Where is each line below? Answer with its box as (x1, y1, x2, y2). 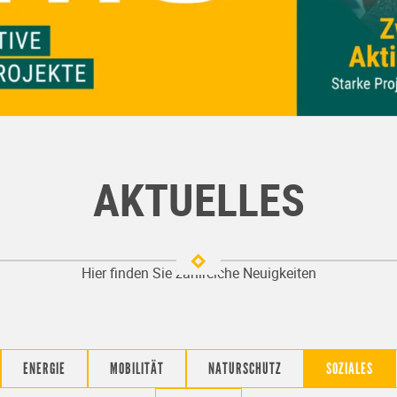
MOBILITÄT (109, 359, 164, 378)
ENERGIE (22, 359, 66, 378)
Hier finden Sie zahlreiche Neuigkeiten (81, 263, 316, 283)
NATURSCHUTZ (207, 359, 282, 378)
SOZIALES (325, 359, 373, 378)
